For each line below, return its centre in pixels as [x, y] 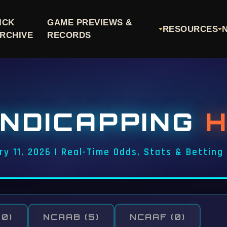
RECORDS [69, 35]
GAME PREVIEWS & [90, 23]
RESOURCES [190, 29]
